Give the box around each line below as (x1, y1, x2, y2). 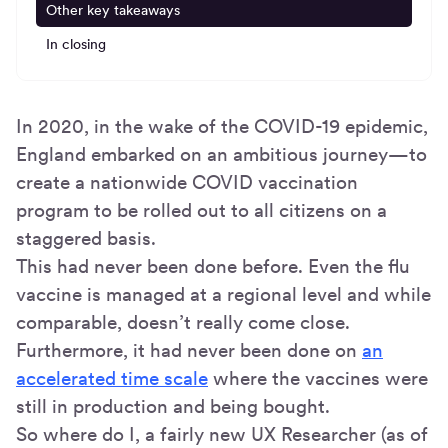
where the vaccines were (208, 366, 428, 390)
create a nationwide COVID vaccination (16, 170, 358, 194)
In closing (46, 35, 107, 52)
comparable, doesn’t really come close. (16, 310, 350, 334)
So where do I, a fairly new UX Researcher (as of (16, 422, 428, 446)
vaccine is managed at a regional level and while (16, 282, 431, 306)
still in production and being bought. (16, 394, 330, 418)
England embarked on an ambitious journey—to (16, 142, 427, 166)
